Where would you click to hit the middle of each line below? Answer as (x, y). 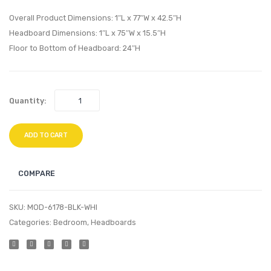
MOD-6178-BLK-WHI (62, 207)
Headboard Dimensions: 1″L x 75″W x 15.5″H (87, 33)
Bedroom (70, 223)
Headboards (113, 223)
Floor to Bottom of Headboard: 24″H (75, 48)
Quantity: (28, 100)
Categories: (31, 223)
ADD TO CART (46, 135)
